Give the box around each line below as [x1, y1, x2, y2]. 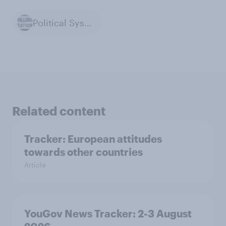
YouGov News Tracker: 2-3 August [24, 207, 192, 220]
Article [24, 160, 46, 169]
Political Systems [84, 17, 92, 28]
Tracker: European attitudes [24, 133, 162, 145]
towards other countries [24, 146, 143, 158]
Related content [12, 103, 105, 119]
